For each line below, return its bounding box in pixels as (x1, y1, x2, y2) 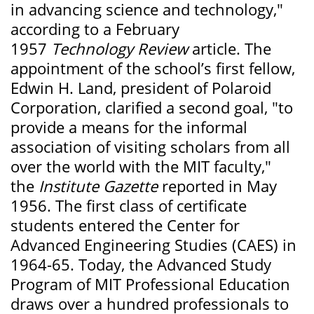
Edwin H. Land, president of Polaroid (11, 77, 271, 99)
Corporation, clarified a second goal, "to (11, 97, 293, 118)
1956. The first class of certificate (11, 195, 247, 217)
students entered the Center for (11, 214, 240, 236)
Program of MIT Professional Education (11, 273, 290, 295)
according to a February (11, 18, 179, 40)
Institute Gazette (34, 175, 158, 197)
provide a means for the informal (11, 116, 247, 138)
